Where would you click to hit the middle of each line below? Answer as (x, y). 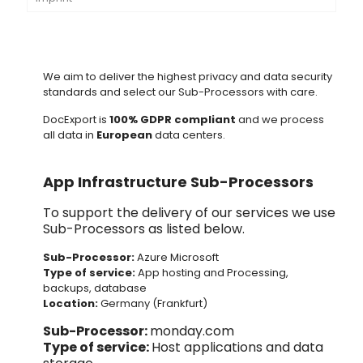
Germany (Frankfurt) (154, 303)
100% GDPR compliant (173, 120)
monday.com (192, 331)
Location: (72, 303)
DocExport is (76, 120)
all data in (70, 135)
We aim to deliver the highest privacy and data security (188, 77)
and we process (280, 120)
